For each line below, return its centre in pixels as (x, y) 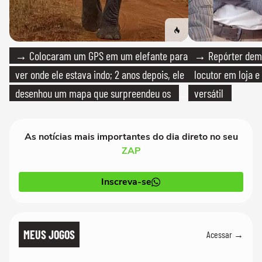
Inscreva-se (126, 182)
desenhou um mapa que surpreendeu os (93, 93)
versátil (209, 93)
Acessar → (225, 235)
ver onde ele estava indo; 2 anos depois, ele (100, 74)
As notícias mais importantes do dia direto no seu (131, 137)
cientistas (34, 111)
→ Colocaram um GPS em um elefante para (101, 55)
